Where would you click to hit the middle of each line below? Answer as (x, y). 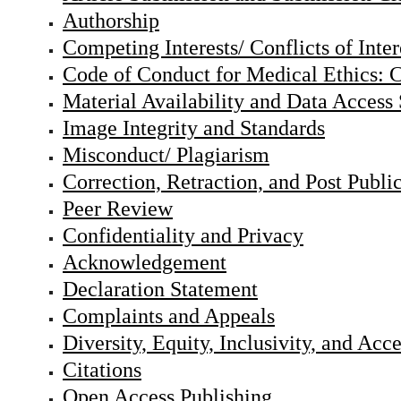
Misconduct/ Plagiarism (166, 155)
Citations (102, 370)
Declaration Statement (160, 290)
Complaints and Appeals (169, 316)
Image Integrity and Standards (194, 128)
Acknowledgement (145, 263)
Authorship (111, 21)
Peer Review (118, 209)
